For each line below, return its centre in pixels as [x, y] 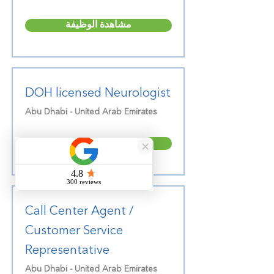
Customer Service [74, 231]
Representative [67, 251]
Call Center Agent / [79, 212]
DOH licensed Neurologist [98, 94]
